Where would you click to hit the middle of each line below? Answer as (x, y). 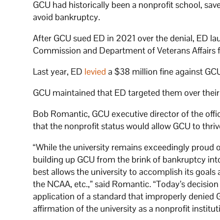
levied (96, 72)
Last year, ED (59, 72)
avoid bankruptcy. (67, 17)
